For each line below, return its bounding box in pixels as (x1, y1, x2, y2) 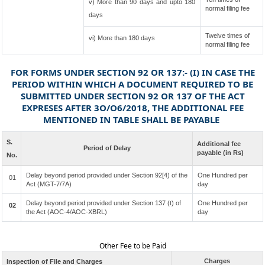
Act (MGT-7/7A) (26, 180, 72, 188)
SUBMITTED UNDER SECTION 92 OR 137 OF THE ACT (20, 90, 245, 102)
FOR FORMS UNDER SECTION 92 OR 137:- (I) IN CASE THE (10, 66, 255, 78)
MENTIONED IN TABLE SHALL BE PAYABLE (43, 114, 222, 125)
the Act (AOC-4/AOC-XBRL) (26, 208, 107, 215)
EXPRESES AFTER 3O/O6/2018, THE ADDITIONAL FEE (21, 102, 244, 114)
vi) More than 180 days (89, 34, 157, 41)
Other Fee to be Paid (99, 241, 166, 251)
